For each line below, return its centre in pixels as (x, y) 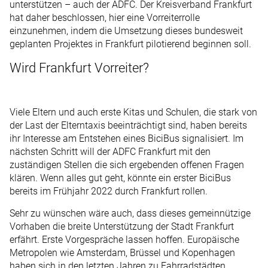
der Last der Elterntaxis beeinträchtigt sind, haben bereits (128, 126)
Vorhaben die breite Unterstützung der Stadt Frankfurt (122, 226)
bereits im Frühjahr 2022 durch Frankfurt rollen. (109, 191)
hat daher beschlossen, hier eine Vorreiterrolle (105, 17)
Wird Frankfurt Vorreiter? (79, 68)
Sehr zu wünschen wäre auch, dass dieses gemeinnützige (130, 213)
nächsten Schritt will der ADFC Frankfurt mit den (110, 152)
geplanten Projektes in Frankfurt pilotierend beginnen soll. (130, 44)
